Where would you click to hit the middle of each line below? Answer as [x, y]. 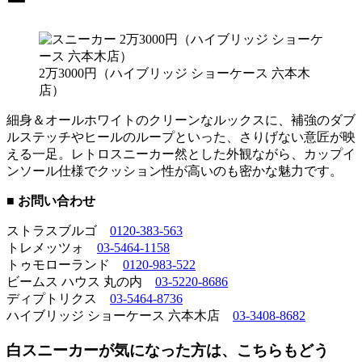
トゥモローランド [65, 264]
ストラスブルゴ [58, 230]
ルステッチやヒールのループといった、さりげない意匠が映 [181, 137]
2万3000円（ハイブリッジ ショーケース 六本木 [175, 73]
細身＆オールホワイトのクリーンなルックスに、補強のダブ [181, 120]
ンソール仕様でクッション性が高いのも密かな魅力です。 [175, 170]
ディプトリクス [58, 298]
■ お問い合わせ [51, 200]
